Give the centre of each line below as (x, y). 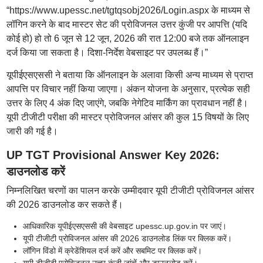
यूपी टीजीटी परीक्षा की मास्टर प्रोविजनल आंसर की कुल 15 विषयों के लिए (127, 117)
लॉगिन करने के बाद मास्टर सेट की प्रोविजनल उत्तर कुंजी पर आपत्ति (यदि (127, 24)
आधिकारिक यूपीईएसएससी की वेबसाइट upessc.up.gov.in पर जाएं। (124, 226)
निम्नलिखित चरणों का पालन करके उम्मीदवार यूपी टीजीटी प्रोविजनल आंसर (130, 190)
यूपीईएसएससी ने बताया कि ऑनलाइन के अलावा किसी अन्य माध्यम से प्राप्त (129, 75)
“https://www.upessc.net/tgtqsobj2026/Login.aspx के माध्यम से (128, 10)
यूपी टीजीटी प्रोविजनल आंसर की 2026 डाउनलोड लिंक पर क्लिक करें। (127, 238)
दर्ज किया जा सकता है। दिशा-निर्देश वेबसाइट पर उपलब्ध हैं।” (107, 53)
